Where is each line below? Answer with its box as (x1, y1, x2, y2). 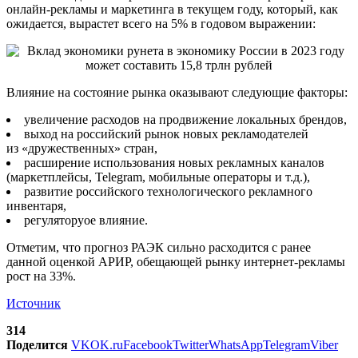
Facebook (123, 337, 173, 352)
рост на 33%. (6, 268, 79, 283)
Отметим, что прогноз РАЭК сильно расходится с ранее (6, 240, 311, 254)
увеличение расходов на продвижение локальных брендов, (24, 112, 350, 126)
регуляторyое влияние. (24, 213, 148, 227)
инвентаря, (6, 198, 70, 213)
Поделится (6, 337, 68, 352)
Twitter (173, 337, 209, 352)
